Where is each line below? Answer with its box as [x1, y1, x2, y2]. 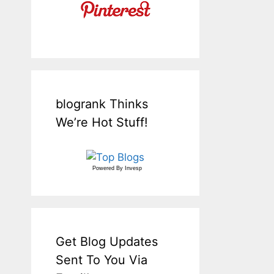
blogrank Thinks [56, 96, 148, 111]
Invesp [125, 165, 142, 171]
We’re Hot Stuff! [56, 114, 148, 130]
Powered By [92, 165, 125, 171]
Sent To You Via [56, 252, 147, 267]
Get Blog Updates [56, 234, 158, 249]
